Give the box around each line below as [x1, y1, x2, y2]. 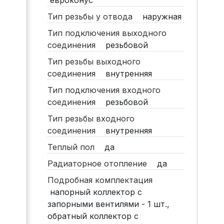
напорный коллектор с [47, 187, 142, 197]
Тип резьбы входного [47, 113, 134, 124]
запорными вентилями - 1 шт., [47, 199, 169, 209]
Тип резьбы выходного [47, 56, 140, 67]
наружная [139, 11, 181, 22]
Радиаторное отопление [47, 158, 154, 169]
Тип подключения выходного [47, 28, 166, 38]
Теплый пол [47, 142, 102, 152]
